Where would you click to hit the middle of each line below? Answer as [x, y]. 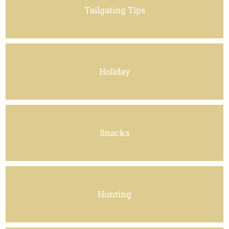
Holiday [114, 72]
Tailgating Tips [114, 10]
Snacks [114, 133]
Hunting [114, 194]
